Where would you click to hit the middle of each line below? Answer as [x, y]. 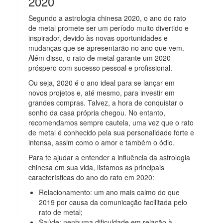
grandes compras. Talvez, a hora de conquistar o [106, 103]
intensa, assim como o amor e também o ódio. [103, 143]
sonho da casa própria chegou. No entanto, [97, 113]
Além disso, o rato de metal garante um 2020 [100, 58]
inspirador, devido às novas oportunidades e [98, 38]
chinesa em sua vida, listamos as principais [97, 167]
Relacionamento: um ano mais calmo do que [110, 192]
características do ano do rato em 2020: [93, 177]
